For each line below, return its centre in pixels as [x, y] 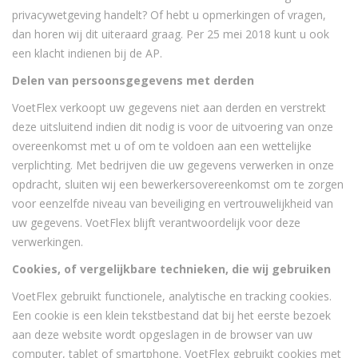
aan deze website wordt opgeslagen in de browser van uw [162, 334]
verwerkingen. [48, 242]
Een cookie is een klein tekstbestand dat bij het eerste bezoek [171, 315]
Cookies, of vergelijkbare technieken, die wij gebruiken [171, 269]
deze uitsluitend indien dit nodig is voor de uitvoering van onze [173, 127]
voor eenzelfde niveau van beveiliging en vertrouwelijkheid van [173, 203]
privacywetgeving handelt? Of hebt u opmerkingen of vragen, [169, 15]
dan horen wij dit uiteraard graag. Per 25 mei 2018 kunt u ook [171, 34]
